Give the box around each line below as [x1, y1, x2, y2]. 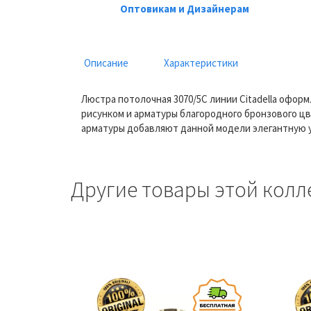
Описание [84, 56, 128, 69]
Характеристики [164, 56, 238, 69]
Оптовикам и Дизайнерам [120, 1, 249, 15]
